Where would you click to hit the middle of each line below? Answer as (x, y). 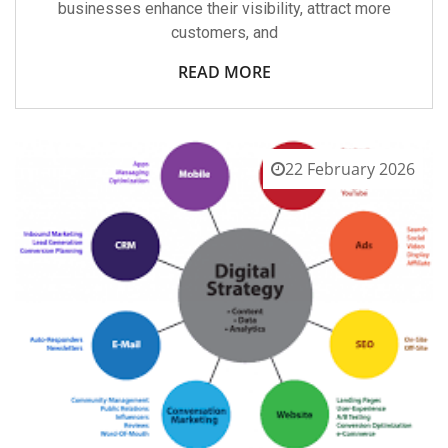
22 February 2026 (350, 168)
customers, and (224, 32)
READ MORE (224, 71)
